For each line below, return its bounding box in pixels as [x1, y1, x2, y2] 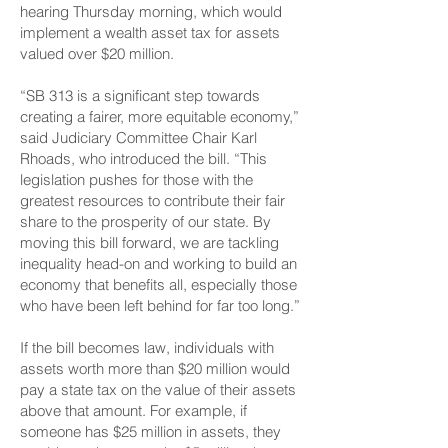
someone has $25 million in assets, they [20, 422, 281, 441]
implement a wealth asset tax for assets [20, 23, 280, 42]
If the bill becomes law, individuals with [20, 338, 274, 357]
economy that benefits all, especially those [20, 275, 297, 294]
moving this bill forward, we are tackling [20, 233, 279, 252]
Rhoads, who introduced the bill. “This [20, 149, 267, 168]
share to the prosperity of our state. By [20, 212, 271, 231]
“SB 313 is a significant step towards [20, 86, 260, 105]
